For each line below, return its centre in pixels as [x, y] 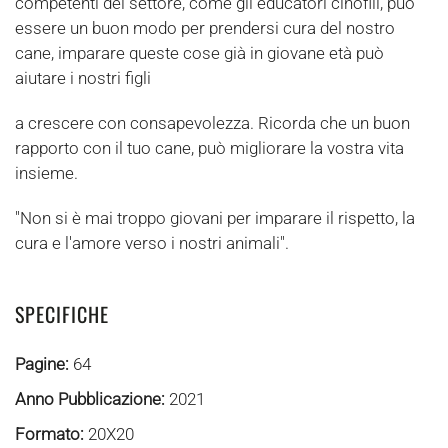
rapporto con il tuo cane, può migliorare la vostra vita [209, 148]
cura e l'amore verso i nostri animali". [152, 243]
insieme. [46, 173]
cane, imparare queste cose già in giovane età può [199, 53]
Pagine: [44, 364]
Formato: [51, 434]
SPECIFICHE [62, 314]
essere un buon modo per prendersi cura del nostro [205, 28]
